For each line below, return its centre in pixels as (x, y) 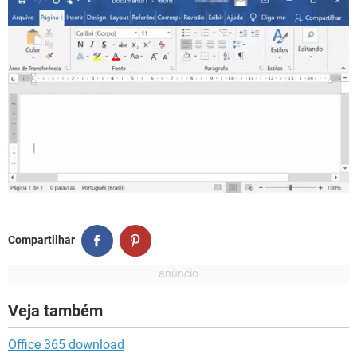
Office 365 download (66, 344)
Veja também (55, 310)
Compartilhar (41, 240)
